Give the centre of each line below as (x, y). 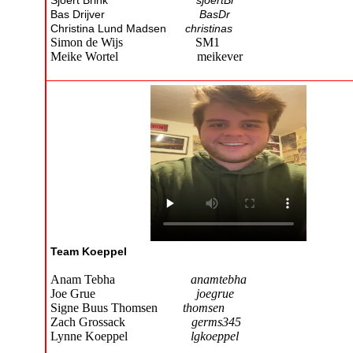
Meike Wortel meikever (156, 57)
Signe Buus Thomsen (117, 308)
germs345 (216, 322)
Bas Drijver (125, 15)
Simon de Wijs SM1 (135, 43)
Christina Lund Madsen (118, 29)
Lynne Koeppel (121, 336)
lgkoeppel (216, 336)
